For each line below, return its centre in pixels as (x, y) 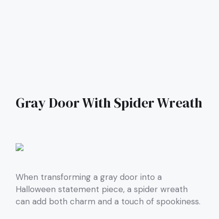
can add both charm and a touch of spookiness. (108, 201)
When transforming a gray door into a (89, 177)
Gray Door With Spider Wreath (109, 102)
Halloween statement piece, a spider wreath (102, 189)
